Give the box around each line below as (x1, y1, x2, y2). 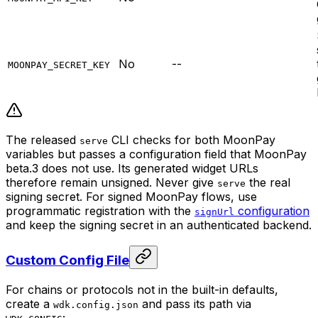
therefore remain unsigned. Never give (6, 175, 217, 190)
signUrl (194, 207, 234, 218)
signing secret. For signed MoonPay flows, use (6, 190, 257, 204)
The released (6, 133, 79, 148)
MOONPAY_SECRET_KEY (8, 60, 110, 71)
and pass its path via (138, 296, 251, 311)
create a (6, 296, 53, 311)
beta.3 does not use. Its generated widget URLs (6, 161, 258, 176)
